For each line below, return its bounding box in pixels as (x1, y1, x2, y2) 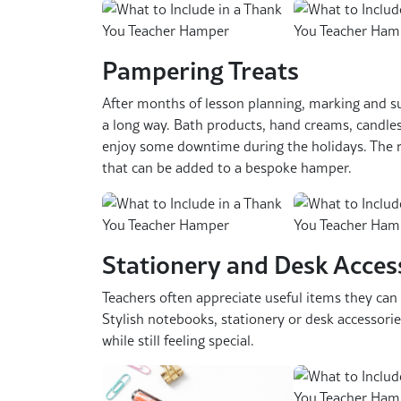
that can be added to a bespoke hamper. (102, 158, 352, 178)
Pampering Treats (102, 52, 299, 89)
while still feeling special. (102, 330, 254, 351)
